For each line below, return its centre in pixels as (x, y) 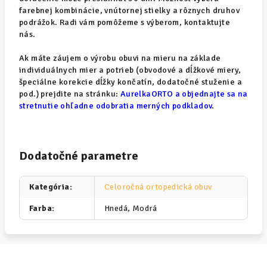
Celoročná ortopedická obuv (158, 187)
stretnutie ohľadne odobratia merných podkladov (116, 106)
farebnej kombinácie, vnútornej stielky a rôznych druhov (129, 10)
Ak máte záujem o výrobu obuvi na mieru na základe (120, 58)
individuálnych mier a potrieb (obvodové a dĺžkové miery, (130, 70)
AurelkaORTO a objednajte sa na (183, 94)
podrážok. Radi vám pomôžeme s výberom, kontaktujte (125, 22)
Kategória (49, 187)
